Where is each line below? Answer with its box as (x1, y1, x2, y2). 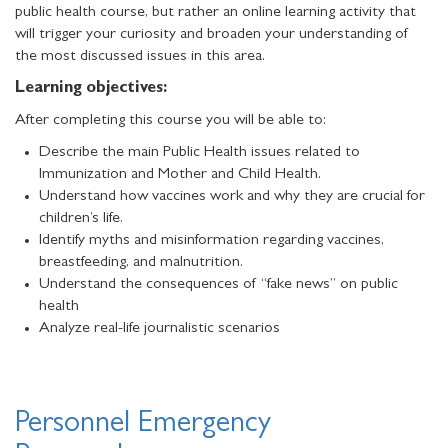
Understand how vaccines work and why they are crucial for (39, 189, 425, 206)
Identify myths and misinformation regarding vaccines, (39, 233, 384, 250)
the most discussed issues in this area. (15, 49, 265, 66)
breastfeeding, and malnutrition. (39, 255, 243, 272)
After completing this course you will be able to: (15, 113, 326, 130)
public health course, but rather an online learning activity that (15, 5, 416, 22)
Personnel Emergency (15, 411, 271, 442)
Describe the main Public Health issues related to (39, 145, 360, 162)
